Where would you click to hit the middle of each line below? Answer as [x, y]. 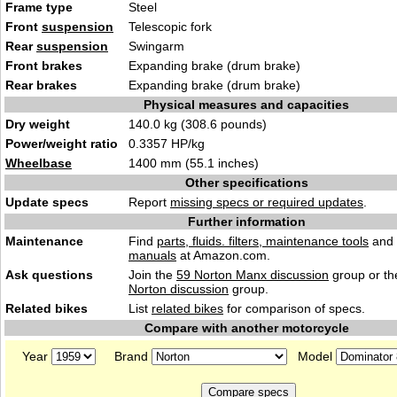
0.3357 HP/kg [167, 144]
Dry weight [38, 124]
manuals [152, 255]
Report [149, 202]
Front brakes [44, 66]
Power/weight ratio [62, 144]
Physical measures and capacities [246, 105]
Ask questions [49, 275]
